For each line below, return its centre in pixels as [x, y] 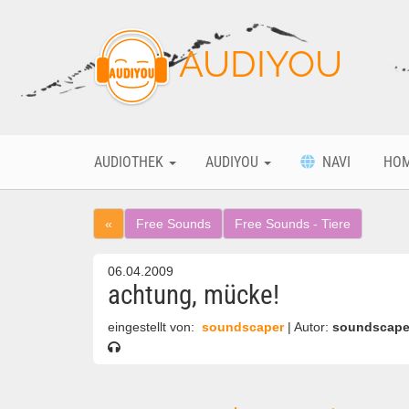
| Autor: [310, 327]
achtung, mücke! [194, 295]
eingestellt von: [153, 327]
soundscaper [243, 327]
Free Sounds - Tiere [293, 224]
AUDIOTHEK [131, 162]
